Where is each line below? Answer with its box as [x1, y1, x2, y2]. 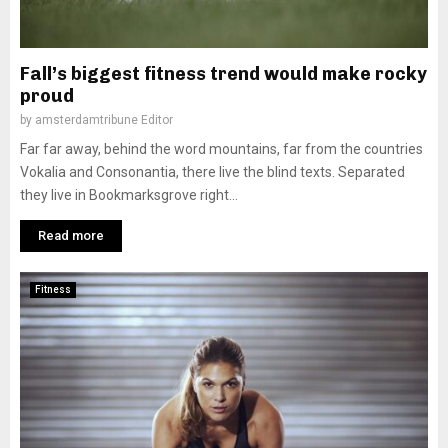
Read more [38, 228, 104, 243]
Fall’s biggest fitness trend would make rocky [20, 63, 427, 85]
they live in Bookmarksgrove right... [20, 187, 238, 203]
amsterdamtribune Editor [35, 113, 173, 127]
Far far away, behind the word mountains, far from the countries [20, 141, 423, 157]
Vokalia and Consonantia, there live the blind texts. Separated [20, 164, 405, 180]
